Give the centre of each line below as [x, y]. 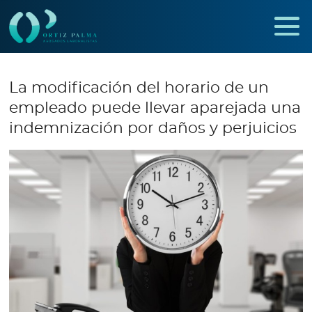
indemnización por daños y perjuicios [153, 128]
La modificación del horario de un [139, 87]
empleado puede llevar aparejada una [155, 108]
